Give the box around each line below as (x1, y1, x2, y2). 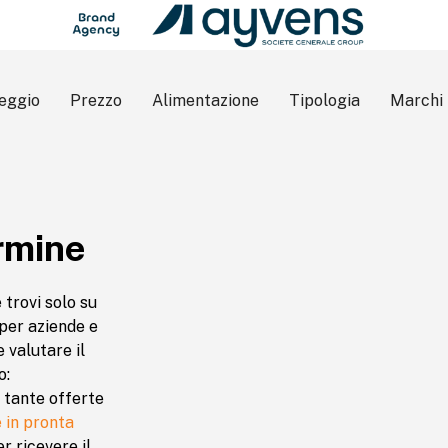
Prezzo (70, 91, 122, 110)
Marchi (390, 91, 443, 110)
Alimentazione (152, 91, 259, 110)
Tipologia (289, 91, 360, 110)
